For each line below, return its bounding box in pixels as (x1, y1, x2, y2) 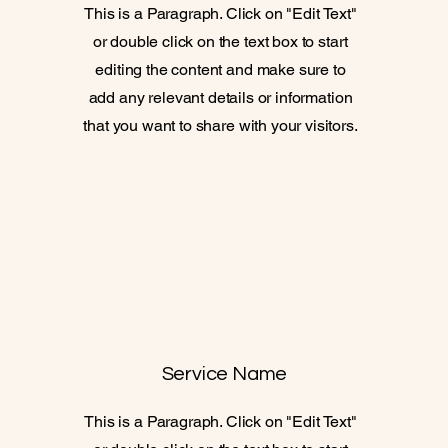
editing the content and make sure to (95, 60, 346, 79)
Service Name (161, 364, 288, 384)
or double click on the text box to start (92, 32, 349, 51)
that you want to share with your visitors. (83, 116, 358, 135)
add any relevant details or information (88, 88, 353, 107)
